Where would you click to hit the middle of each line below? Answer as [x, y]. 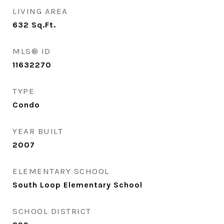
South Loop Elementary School [77, 185]
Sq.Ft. [44, 25]
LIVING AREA [40, 11]
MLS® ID [32, 51]
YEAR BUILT [38, 131]
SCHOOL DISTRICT [52, 211]
